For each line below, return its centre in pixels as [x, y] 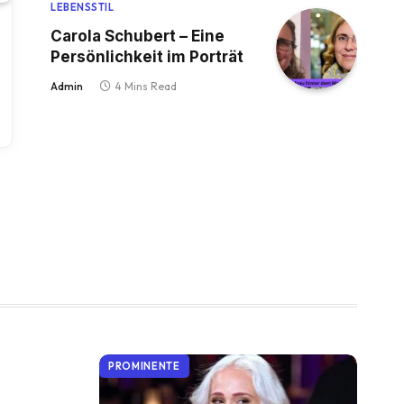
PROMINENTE [144, 367]
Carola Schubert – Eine [138, 36]
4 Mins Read [146, 86]
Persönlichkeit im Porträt [147, 57]
